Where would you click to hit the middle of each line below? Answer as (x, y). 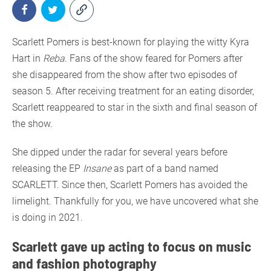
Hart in (28, 58)
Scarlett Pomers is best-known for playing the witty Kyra (131, 42)
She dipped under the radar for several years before (120, 152)
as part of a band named (165, 168)
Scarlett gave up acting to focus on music (132, 246)
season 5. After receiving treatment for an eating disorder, (133, 91)
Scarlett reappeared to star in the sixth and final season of (135, 107)
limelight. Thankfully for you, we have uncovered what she (135, 201)
